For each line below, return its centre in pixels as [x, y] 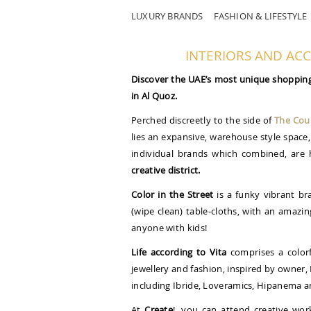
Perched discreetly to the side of [203, 120]
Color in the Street [173, 194]
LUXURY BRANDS [167, 16]
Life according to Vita [179, 252]
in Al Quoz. [154, 96]
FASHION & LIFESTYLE [260, 16]
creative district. [166, 170]
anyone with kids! [169, 228]
